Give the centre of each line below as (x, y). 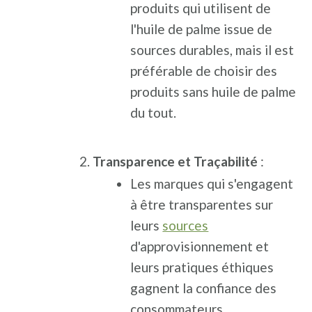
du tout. (154, 112)
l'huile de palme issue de (202, 29)
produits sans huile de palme (213, 92)
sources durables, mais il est (212, 50)
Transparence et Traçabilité (175, 161)
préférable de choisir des (204, 71)
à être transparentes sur (202, 204)
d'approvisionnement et (200, 246)
